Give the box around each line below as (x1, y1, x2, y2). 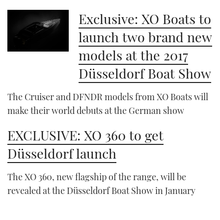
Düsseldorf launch (7, 144, 116, 163)
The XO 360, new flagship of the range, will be (7, 171, 186, 183)
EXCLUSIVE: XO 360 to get (7, 126, 164, 144)
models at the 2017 (79, 46, 189, 64)
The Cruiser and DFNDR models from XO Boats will (7, 91, 208, 103)
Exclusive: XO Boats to (79, 10, 212, 28)
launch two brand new (79, 28, 213, 46)
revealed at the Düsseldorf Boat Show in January (7, 185, 195, 197)
